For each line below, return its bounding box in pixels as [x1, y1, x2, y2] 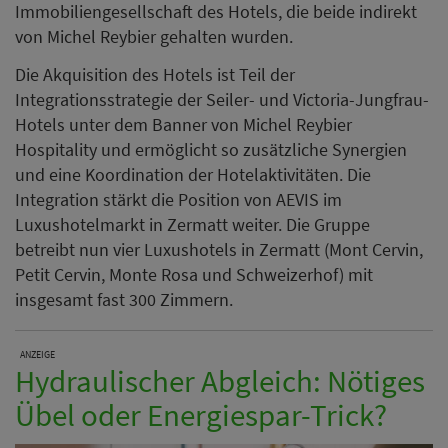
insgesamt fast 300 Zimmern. [15, 287, 233, 311]
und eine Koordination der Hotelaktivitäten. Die [15, 162, 371, 186]
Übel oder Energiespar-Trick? [15, 394, 387, 434]
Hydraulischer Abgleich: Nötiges [15, 360, 425, 400]
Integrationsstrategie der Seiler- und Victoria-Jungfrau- [15, 87, 429, 111]
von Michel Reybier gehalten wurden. [15, 25, 297, 49]
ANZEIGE [20, 347, 55, 361]
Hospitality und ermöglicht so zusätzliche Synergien [15, 137, 407, 161]
